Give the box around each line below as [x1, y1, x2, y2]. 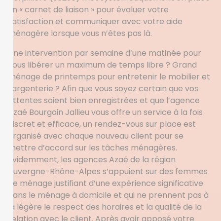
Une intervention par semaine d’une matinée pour [8, 47, 201, 59]
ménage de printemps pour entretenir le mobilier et [8, 71, 210, 82]
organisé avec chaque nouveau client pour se [8, 130, 184, 142]
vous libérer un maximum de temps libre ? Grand [8, 59, 197, 71]
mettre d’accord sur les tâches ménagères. [8, 142, 177, 153]
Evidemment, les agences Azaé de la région [8, 154, 176, 165]
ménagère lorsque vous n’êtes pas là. [8, 28, 152, 39]
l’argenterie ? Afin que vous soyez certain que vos [8, 83, 198, 94]
